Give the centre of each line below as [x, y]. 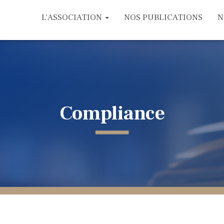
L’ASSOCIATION [73, 17]
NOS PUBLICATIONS [163, 17]
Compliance [112, 113]
